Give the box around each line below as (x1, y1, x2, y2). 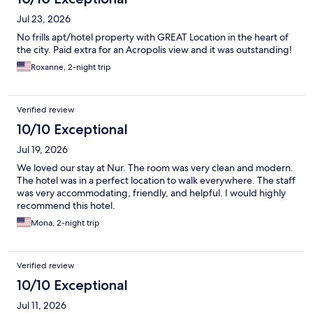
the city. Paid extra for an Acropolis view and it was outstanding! (17, 43, 292, 57)
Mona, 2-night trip (31, 217, 100, 229)
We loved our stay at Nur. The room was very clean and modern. (17, 161, 293, 175)
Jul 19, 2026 (17, 143, 68, 156)
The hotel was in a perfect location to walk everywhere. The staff (17, 174, 296, 187)
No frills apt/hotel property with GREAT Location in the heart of (17, 31, 289, 44)
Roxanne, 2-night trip (31, 61, 111, 73)
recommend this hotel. (17, 199, 115, 212)
